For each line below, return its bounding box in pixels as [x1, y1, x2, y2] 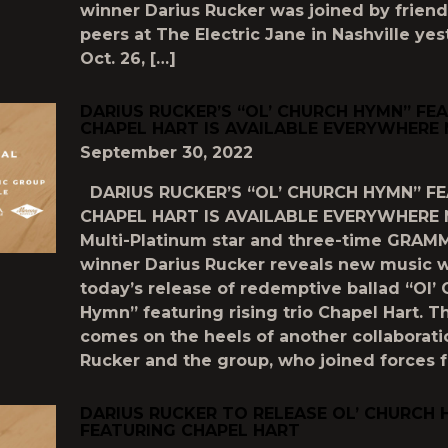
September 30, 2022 [80, 143, 253, 162]
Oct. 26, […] [80, 49, 176, 68]
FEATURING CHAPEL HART [80, 421, 300, 440]
